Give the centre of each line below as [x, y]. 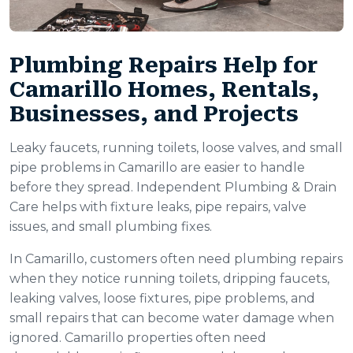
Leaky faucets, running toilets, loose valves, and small [176, 148]
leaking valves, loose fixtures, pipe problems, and [162, 299]
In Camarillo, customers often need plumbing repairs [176, 259]
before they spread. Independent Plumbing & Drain [173, 188]
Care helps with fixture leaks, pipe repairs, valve [158, 207]
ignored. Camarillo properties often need [138, 338]
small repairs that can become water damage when [172, 318]
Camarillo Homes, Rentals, [164, 90]
